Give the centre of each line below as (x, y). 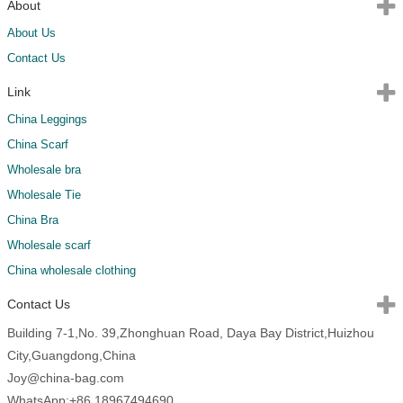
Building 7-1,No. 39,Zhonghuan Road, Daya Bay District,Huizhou (191, 332)
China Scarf (38, 144)
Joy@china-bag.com (66, 377)
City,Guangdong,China (72, 355)
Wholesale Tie (44, 194)
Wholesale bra (44, 169)
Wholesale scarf (49, 245)
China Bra (33, 219)
